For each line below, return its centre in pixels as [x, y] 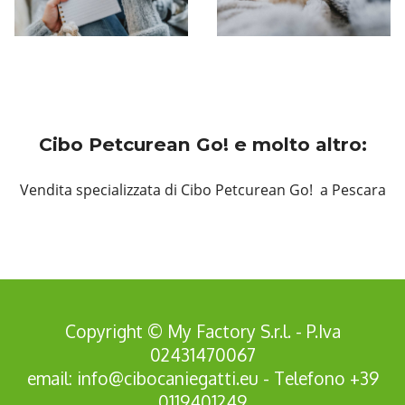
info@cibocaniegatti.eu [167, 379]
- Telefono [304, 379]
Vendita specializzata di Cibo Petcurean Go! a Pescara [202, 190]
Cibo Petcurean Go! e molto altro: [202, 145]
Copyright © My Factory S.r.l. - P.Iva [202, 332]
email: [52, 379]
